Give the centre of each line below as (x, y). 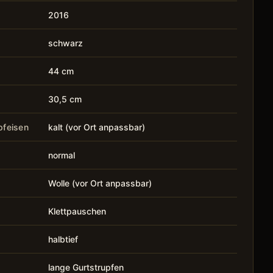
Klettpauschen (77, 211)
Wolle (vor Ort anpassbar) (100, 183)
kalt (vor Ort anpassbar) (97, 127)
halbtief (63, 239)
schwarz (66, 43)
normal (62, 155)
